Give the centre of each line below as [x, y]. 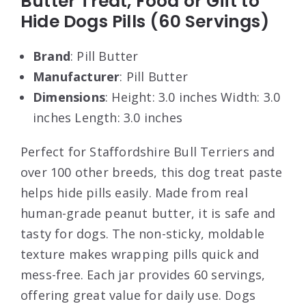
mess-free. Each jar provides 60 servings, [143, 275]
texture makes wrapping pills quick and [140, 254]
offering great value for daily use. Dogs [138, 295]
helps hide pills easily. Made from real [134, 193]
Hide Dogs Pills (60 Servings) [145, 22]
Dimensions [69, 97]
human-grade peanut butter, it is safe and [148, 213]
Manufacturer [76, 77]
